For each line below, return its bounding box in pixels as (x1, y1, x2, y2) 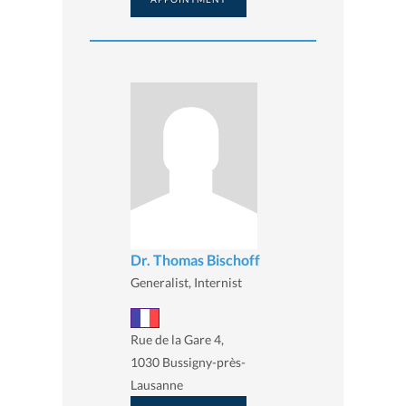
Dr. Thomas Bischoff (130, 250, 260, 268)
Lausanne (130, 376, 183, 392)
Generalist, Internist (130, 274, 242, 290)
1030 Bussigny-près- (130, 353, 246, 370)
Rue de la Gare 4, (130, 331, 224, 347)
